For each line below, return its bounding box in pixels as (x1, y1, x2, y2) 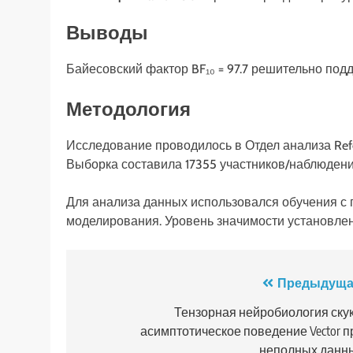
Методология (66, 97, 191, 121)
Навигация (81, 274, 181, 299)
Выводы (66, 20, 148, 44)
